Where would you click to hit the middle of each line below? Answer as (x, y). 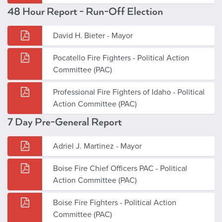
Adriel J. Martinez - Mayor (97, 146)
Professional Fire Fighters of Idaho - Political (129, 92)
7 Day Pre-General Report (65, 122)
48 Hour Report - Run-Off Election (85, 11)
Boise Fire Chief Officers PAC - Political (120, 168)
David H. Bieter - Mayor (93, 35)
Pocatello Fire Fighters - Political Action (121, 58)
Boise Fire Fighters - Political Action (115, 202)
